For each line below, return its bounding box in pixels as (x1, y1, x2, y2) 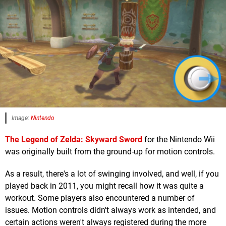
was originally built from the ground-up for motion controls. (5, 147, 215, 157)
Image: (12, 115, 31, 122)
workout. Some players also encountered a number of (5, 193, 195, 203)
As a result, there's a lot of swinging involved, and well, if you (5, 169, 219, 179)
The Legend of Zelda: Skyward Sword (5, 135, 142, 145)
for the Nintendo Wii (142, 135, 215, 145)
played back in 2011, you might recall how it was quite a (5, 181, 204, 191)
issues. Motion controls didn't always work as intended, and (5, 205, 216, 215)
